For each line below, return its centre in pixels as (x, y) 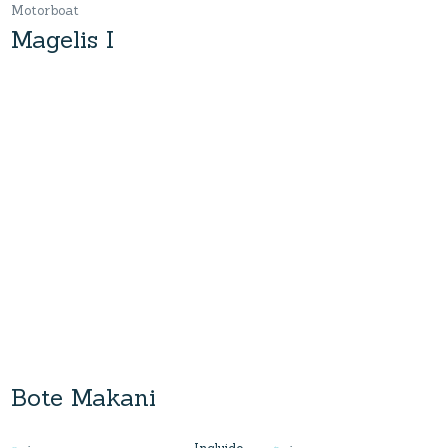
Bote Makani (83, 397)
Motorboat (44, 10)
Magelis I (62, 39)
